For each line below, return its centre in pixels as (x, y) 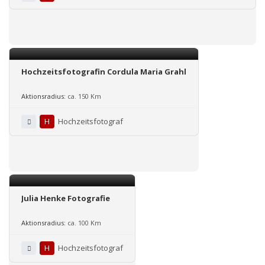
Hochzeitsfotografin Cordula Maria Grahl (104, 71)
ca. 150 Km (84, 96)
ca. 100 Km (84, 222)
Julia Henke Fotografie (66, 198)
